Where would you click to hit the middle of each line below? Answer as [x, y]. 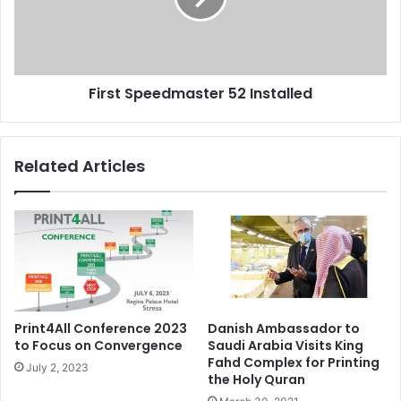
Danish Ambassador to [284, 328]
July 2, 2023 [57, 367]
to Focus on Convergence [98, 345]
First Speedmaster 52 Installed [200, 93]
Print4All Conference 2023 [101, 328]
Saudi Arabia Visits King [286, 345]
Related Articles [80, 166]
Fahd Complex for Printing [294, 362]
